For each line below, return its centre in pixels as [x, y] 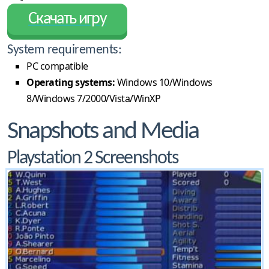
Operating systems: [71, 82]
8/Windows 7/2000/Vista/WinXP [93, 98]
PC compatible [57, 66]
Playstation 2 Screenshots [93, 158]
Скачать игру [67, 19]
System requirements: [64, 50]
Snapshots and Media [103, 131]
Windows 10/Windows [164, 82]
